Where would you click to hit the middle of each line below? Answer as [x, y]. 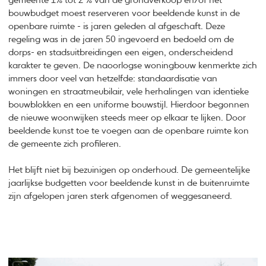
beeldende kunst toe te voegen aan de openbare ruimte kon [129, 131]
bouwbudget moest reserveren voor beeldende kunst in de [124, 13]
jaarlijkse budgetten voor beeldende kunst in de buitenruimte [129, 183]
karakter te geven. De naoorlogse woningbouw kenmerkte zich [133, 65]
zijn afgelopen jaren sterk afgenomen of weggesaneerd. [121, 197]
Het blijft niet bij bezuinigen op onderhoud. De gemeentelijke [129, 170]
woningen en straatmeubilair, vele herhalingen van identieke [129, 91]
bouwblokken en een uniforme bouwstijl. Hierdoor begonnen [129, 104]
